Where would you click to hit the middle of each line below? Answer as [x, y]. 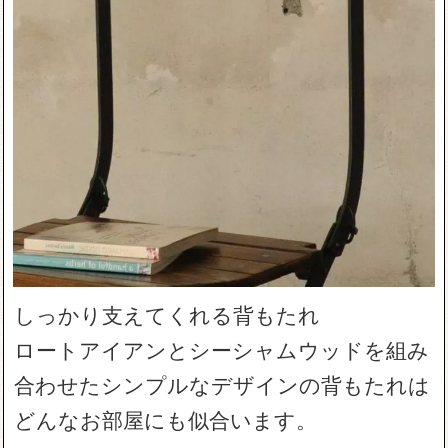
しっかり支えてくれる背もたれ [167, 314]
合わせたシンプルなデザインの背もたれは [222, 384]
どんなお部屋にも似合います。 [166, 419]
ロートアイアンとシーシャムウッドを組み [222, 349]
